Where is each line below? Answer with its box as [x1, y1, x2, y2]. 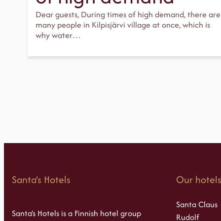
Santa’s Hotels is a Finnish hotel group [12, 207, 141, 219]
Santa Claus [176, 198, 218, 211]
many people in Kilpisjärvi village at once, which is [36, 19, 210, 31]
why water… [36, 29, 81, 41]
